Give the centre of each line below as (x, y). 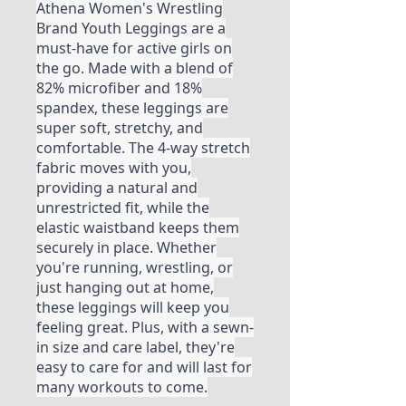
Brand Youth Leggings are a (131, 29)
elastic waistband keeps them (138, 228)
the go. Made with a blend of (135, 68)
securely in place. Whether (126, 248)
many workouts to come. (122, 387)
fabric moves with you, (114, 168)
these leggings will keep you (133, 308)
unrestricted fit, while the (123, 208)
